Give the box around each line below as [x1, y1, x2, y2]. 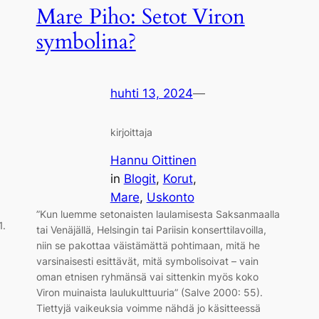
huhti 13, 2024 [110, 86, 193, 101]
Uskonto [146, 189, 194, 204]
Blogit [123, 171, 156, 186]
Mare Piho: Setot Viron [36, 2, 245, 31]
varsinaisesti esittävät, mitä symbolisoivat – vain [36, 254, 258, 267]
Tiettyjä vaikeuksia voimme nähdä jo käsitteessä [36, 301, 261, 314]
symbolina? [36, 27, 136, 56]
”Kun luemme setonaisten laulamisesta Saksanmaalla [36, 207, 280, 220]
